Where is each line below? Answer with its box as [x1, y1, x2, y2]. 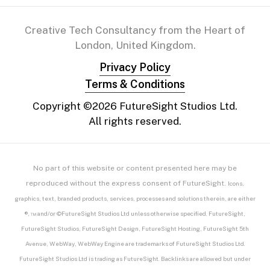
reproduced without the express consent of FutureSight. [26, 178, 228, 187]
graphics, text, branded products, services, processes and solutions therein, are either [14, 194, 256, 202]
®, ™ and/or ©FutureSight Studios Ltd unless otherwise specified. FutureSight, [25, 209, 245, 217]
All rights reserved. [89, 115, 181, 127]
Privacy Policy [99, 60, 171, 74]
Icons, [228, 179, 244, 187]
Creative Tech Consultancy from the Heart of [25, 24, 245, 36]
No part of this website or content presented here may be [33, 163, 237, 172]
